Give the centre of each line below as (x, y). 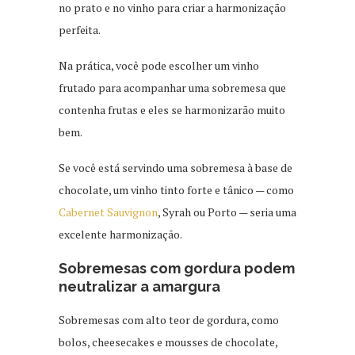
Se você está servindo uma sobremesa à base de (176, 168)
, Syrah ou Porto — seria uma (227, 212)
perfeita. (80, 30)
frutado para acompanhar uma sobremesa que (172, 88)
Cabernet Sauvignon (108, 212)
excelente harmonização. (120, 235)
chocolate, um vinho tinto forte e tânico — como (176, 190)
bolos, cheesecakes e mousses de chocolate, (168, 342)
